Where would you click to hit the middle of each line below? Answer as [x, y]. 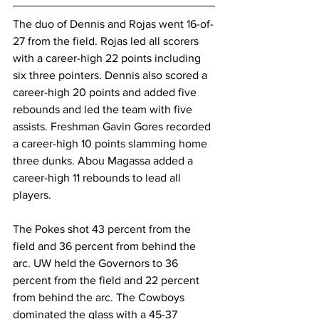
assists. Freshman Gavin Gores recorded [113, 126]
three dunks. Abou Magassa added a [104, 160]
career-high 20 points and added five [106, 92]
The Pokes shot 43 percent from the [103, 229]
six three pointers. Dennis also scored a [111, 75]
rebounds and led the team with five [104, 109]
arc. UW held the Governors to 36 [97, 263]
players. [32, 194]
